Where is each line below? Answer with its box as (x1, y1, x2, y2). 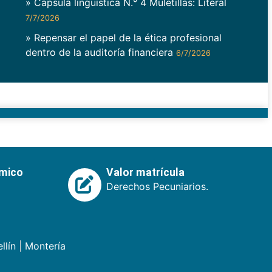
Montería (24, 240, 66, 253)
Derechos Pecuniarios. (106, 180, 208, 193)
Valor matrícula (106, 166, 185, 179)
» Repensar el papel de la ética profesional (25, 32, 222, 44)
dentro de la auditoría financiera (25, 46, 176, 59)
